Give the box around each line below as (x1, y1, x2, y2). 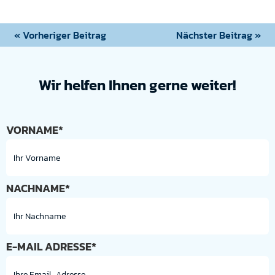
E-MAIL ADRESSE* (6, 238, 96, 255)
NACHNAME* (6, 180, 70, 196)
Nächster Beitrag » (176, 28, 261, 42)
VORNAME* (6, 122, 63, 138)
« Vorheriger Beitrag (14, 28, 106, 42)
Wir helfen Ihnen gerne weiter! (39, 74, 236, 96)
